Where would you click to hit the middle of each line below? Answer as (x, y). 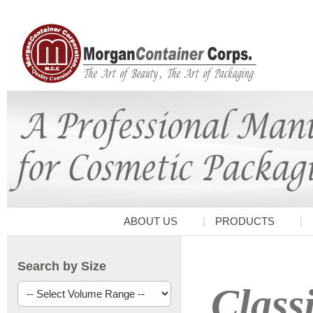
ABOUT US (150, 221)
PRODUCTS (245, 221)
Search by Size (62, 266)
